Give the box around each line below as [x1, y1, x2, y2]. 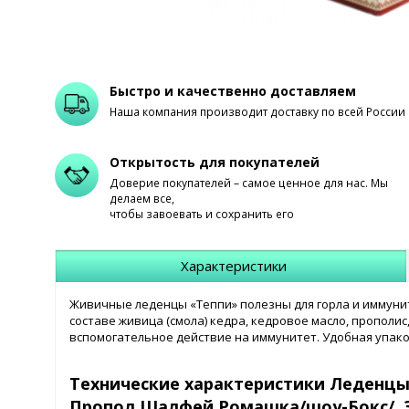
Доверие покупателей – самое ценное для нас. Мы [110, 175, 388, 192]
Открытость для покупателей [110, 153, 320, 172]
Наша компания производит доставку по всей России [110, 104, 405, 121]
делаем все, [110, 191, 174, 207]
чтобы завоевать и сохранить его [110, 206, 294, 223]
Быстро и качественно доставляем [110, 82, 356, 100]
